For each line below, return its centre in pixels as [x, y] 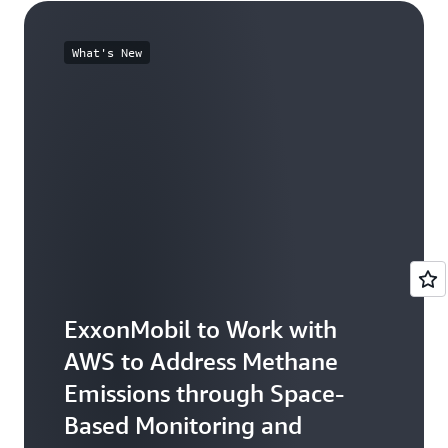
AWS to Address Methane [201, 360]
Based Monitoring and [183, 424]
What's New [107, 52]
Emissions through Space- [204, 392]
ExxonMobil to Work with [200, 328]
